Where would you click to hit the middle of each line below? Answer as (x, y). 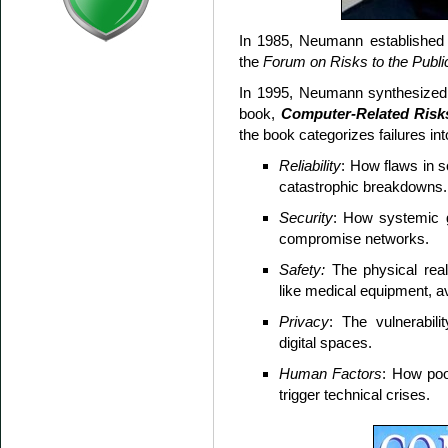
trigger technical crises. (354, 394)
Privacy (304, 321)
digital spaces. (325, 342)
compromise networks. (354, 238)
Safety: (302, 269)
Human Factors (331, 373)
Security (306, 217)
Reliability (310, 165)
